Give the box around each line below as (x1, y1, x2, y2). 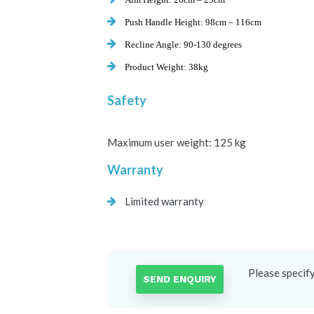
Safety (107, 92, 146, 108)
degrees (211, 39, 242, 50)
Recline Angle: (125, 39, 184, 50)
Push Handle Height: (125, 16, 205, 27)
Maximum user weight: (107, 135, 214, 149)
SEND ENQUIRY (142, 273, 217, 285)
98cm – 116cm (205, 16, 261, 27)
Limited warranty (125, 194, 204, 207)
